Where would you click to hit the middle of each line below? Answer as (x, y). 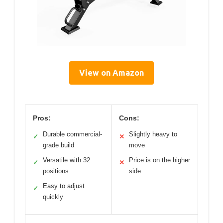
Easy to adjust (64, 186)
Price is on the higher (160, 160)
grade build (58, 145)
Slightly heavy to (153, 134)
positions (56, 171)
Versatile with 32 (66, 160)
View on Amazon (111, 72)
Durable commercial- (72, 134)
